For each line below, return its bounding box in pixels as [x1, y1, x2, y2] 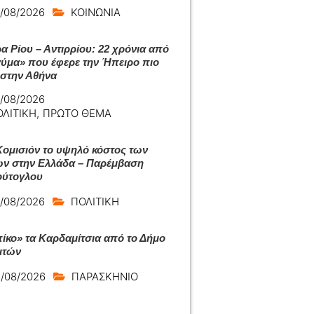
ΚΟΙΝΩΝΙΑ [71, 6, 121, 19]
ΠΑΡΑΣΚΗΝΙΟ [71, 270, 138, 283]
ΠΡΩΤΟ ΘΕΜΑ [43, 107, 112, 120]
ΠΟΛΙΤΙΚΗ [71, 195, 119, 208]
